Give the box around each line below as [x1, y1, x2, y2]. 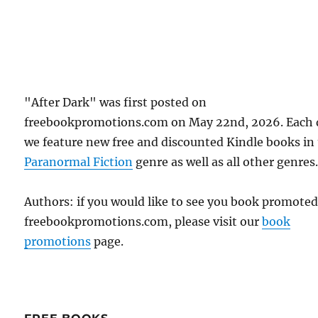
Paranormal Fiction [24, 154, 133, 169]
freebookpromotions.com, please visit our [24, 214, 263, 229]
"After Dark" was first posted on [24, 94, 207, 109]
